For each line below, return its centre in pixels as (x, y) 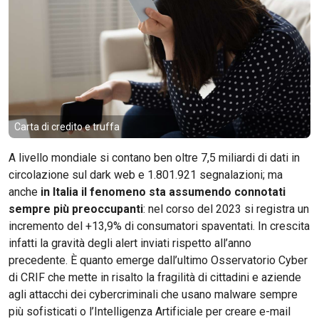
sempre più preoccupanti (76, 209)
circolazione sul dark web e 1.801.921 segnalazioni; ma (146, 175)
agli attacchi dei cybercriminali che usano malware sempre (153, 294)
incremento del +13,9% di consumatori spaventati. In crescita (159, 226)
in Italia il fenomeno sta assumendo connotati (163, 192)
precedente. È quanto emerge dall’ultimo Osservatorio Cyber (158, 260)
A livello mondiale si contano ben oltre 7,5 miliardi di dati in (154, 158)
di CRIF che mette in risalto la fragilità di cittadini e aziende (155, 277)
